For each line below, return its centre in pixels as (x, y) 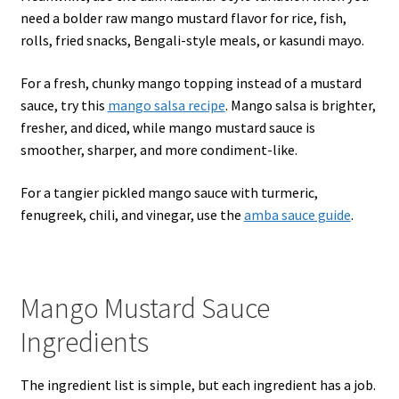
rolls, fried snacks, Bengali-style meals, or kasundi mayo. (192, 41)
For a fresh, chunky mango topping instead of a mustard (191, 82)
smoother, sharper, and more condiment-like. (159, 149)
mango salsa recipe (166, 105)
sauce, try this (64, 105)
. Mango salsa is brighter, (300, 105)
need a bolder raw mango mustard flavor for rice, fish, (183, 18)
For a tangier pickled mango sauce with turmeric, (169, 192)
